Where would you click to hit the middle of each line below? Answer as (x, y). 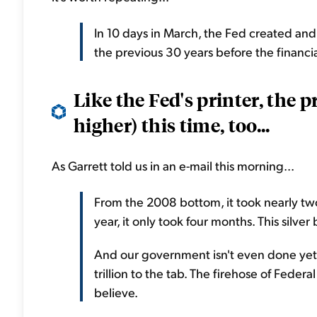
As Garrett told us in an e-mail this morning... (173, 165)
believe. (116, 292)
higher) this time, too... (172, 125)
